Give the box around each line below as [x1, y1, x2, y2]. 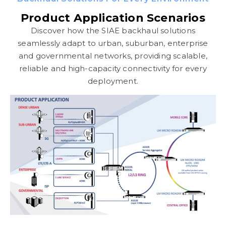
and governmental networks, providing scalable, [18, 51, 208, 61]
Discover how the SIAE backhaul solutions [30, 26, 195, 36]
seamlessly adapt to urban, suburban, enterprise [18, 38, 208, 48]
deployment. [87, 76, 139, 86]
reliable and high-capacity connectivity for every [19, 64, 207, 74]
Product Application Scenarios [21, 11, 205, 25]
